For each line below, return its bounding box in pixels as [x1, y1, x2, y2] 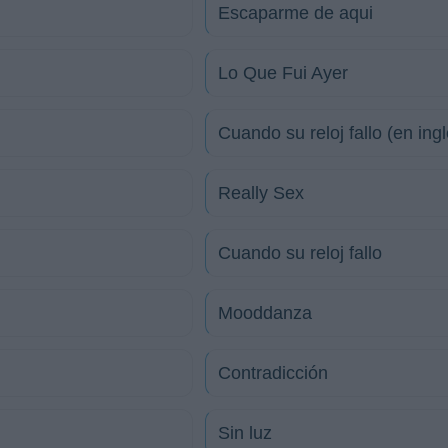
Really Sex [218, 183, 304, 203]
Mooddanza [218, 303, 312, 323]
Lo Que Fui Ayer [218, 63, 348, 83]
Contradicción [218, 363, 328, 383]
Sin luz [218, 423, 272, 443]
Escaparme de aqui [218, 3, 373, 23]
